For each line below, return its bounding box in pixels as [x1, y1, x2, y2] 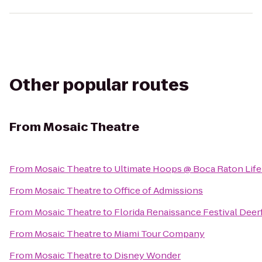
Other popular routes [9, 74, 189, 96]
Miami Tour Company [114, 227, 205, 240]
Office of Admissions [114, 184, 203, 196]
